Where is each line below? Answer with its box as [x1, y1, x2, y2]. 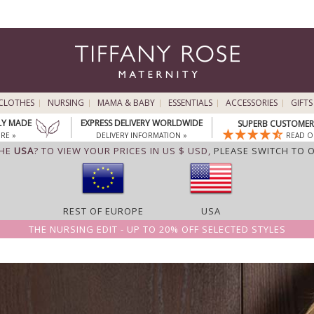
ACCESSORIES [225, 97, 278, 109]
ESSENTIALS [168, 97, 212, 109]
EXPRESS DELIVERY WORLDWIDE [80, 117, 203, 129]
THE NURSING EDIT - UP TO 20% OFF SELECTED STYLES [28, 223, 286, 235]
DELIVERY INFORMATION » [95, 130, 187, 140]
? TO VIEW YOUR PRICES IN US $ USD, [33, 144, 214, 157]
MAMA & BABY [97, 97, 155, 109]
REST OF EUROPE [62, 205, 144, 217]
